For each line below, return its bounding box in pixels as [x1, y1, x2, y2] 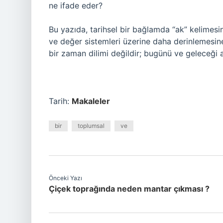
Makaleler [72, 96, 110, 106]
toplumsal [78, 122, 105, 129]
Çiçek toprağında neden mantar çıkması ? [49, 184, 210, 194]
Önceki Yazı [49, 174, 82, 182]
